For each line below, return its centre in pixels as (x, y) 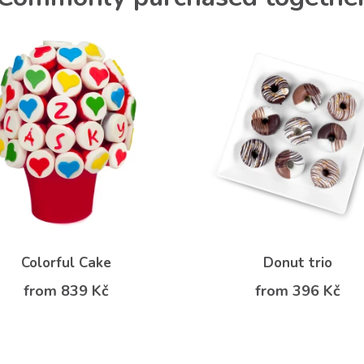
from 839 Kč (66, 290)
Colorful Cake (66, 262)
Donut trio (298, 262)
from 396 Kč (298, 290)
